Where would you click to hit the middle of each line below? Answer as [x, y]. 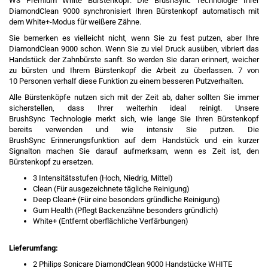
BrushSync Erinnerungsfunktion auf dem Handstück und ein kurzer [134, 140]
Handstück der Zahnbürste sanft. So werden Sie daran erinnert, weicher [134, 60]
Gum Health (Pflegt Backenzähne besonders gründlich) [126, 210]
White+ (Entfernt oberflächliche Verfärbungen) [111, 221]
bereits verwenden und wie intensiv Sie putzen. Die [134, 130]
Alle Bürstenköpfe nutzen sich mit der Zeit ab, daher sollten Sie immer [134, 97]
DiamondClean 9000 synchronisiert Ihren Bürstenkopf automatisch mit [134, 11]
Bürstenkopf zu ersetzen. [51, 162]
